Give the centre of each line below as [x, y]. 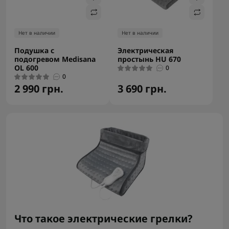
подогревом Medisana [55, 59]
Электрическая [146, 50]
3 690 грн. [142, 89]
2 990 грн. [39, 89]
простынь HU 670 [149, 59]
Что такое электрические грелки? [104, 219]
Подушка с [34, 50]
